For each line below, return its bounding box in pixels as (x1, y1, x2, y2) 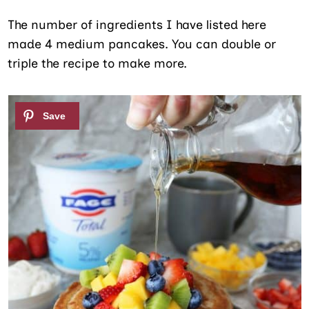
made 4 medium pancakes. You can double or (8, 37, 277, 52)
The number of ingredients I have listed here (8, 17, 267, 33)
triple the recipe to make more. (8, 56, 188, 72)
